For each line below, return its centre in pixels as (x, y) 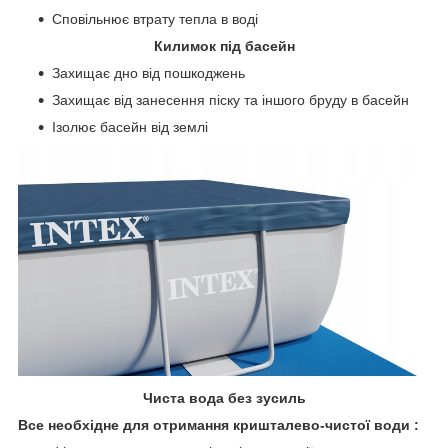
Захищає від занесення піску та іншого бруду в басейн (230, 99)
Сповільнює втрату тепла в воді (155, 18)
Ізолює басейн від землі (130, 126)
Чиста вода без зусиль (224, 398)
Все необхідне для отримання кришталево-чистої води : (218, 425)
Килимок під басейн (224, 45)
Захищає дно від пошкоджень (148, 72)
